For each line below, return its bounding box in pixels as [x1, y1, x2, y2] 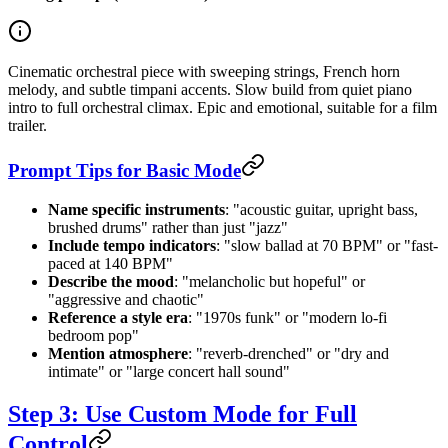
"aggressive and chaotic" [48, 290, 204, 308]
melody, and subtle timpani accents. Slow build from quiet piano [8, 80, 412, 98]
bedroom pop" [48, 326, 139, 344]
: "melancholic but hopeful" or [174, 272, 365, 290]
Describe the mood [48, 272, 174, 290]
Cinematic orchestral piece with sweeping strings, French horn [8, 62, 400, 80]
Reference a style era [48, 308, 188, 326]
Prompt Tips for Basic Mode [8, 160, 241, 182]
